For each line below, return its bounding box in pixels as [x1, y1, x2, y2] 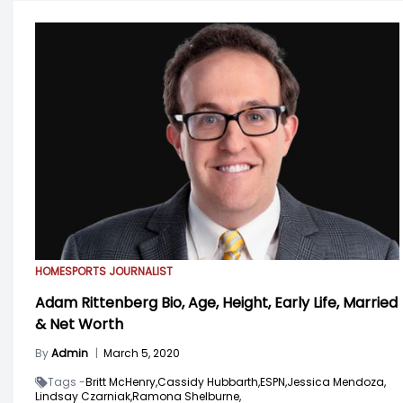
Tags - [48, 373, 85, 390]
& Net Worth [35, 313, 123, 335]
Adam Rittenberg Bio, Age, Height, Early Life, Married [35, 291, 398, 313]
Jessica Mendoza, [287, 373, 386, 390]
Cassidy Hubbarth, [157, 373, 260, 390]
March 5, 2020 [103, 345, 180, 361]
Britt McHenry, [85, 373, 157, 390]
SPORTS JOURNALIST [65, 263, 173, 279]
